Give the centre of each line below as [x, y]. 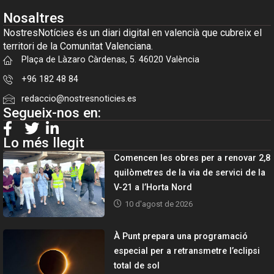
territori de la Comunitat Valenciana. [78, 46]
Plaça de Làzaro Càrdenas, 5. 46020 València [110, 59]
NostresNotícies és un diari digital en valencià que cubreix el [132, 32]
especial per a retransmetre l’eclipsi [187, 251]
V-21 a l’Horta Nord [153, 187]
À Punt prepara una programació [181, 237]
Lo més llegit [44, 142]
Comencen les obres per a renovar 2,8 [192, 158]
